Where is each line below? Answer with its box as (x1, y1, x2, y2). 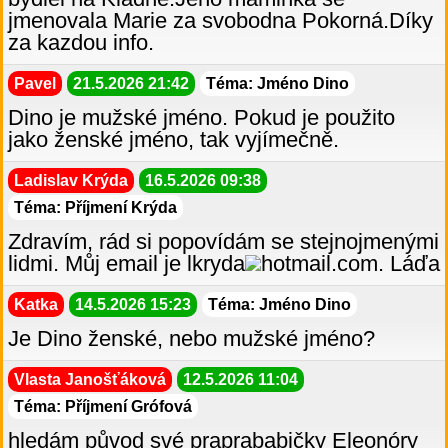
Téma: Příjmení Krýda (14, 199, 177, 217)
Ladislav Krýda (14, 172, 128, 190)
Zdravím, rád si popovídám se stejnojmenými (8, 229, 439, 255)
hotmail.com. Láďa (261, 251, 440, 277)
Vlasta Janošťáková (14, 371, 166, 389)
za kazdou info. (8, 30, 154, 56)
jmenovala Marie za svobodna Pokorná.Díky (8, 8, 433, 34)
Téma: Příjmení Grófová (14, 398, 192, 416)
